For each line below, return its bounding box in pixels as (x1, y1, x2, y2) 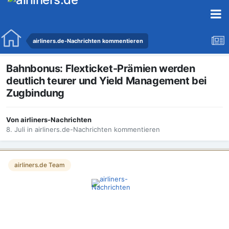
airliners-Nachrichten (20, 116, 91, 124)
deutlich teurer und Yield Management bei (6, 75, 207, 87)
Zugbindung (6, 87, 64, 100)
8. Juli (6, 125, 27, 134)
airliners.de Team (14, 161, 65, 169)
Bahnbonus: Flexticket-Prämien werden (6, 62, 195, 75)
